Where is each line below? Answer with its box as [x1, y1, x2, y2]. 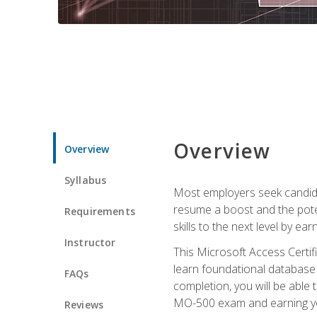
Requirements [64, 204, 135, 218]
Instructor [64, 235, 116, 249]
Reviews [64, 297, 104, 311]
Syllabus [64, 173, 107, 187]
